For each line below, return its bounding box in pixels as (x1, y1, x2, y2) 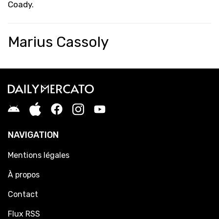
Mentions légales (8, 151, 69, 160)
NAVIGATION (8, 130, 59, 141)
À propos (8, 170, 40, 180)
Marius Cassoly (8, 33, 109, 51)
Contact (8, 190, 38, 199)
